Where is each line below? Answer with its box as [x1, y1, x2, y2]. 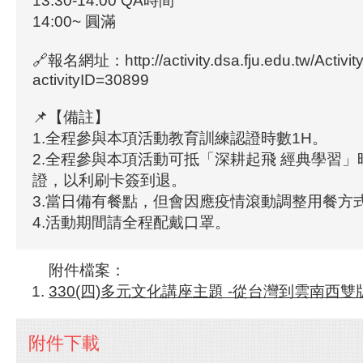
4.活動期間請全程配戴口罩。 [32, 214, 230, 231]
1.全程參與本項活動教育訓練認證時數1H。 [32, 130, 327, 147]
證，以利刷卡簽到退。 [32, 172, 186, 189]
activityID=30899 [32, 71, 149, 88]
